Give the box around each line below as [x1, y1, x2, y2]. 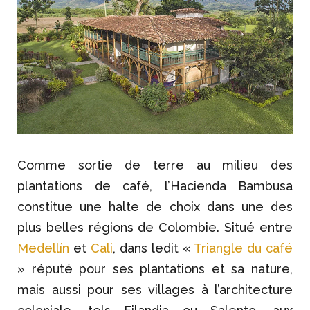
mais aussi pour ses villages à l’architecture [17, 282, 293, 298]
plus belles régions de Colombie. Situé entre [17, 220, 293, 235]
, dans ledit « [113, 241, 194, 256]
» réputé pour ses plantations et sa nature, [17, 262, 293, 277]
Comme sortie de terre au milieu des [17, 158, 293, 173]
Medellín [17, 241, 69, 256]
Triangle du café [194, 241, 293, 256]
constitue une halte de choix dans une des [17, 199, 293, 215]
